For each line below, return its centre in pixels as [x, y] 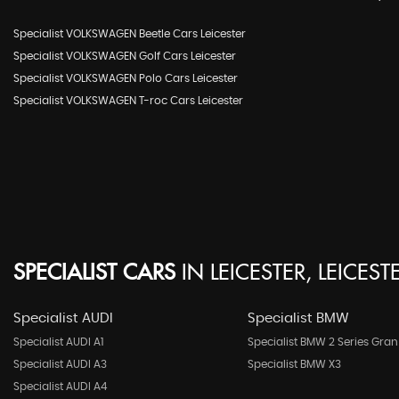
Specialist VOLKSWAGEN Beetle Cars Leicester [130, 34]
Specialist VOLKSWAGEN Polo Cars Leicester [126, 78]
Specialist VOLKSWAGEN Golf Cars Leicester [125, 56]
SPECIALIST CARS [94, 273]
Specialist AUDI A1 [58, 342]
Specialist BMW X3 [294, 364]
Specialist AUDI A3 [60, 364]
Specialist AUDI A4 [60, 387]
